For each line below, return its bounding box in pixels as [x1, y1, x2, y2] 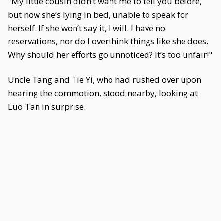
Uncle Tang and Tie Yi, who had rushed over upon [8, 74, 201, 85]
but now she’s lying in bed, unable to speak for [8, 9, 188, 20]
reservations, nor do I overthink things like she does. [8, 36, 208, 47]
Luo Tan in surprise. [8, 101, 86, 112]
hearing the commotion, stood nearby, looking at [8, 87, 198, 99]
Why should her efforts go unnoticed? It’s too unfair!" [8, 49, 212, 60]
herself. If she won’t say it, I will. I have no [8, 22, 165, 34]
